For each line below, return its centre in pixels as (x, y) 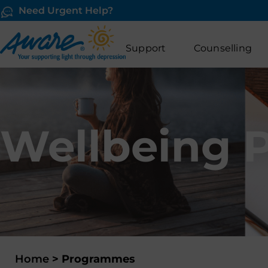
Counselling (223, 48)
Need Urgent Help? (66, 10)
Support (146, 48)
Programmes (98, 259)
